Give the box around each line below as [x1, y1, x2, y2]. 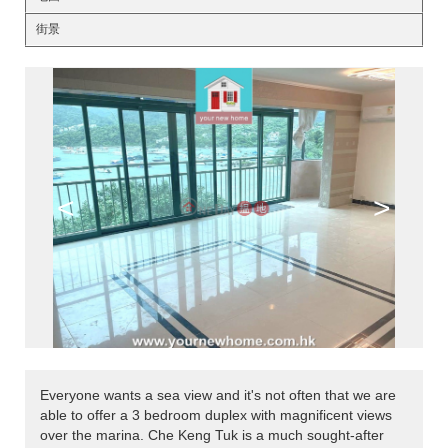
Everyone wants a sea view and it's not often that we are [40, 387, 396, 404]
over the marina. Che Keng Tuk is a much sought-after [40, 427, 384, 444]
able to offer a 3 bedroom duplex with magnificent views [40, 407, 392, 424]
